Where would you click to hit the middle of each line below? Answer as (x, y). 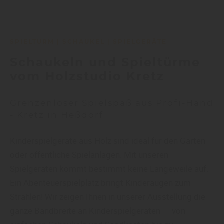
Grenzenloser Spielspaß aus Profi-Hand (112, 103)
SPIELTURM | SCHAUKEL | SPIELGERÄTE (88, 42)
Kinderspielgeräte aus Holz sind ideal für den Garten (108, 141)
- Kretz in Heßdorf (57, 115)
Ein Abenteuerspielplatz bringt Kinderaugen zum (100, 183)
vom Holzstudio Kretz (87, 77)
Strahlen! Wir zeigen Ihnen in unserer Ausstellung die (108, 197)
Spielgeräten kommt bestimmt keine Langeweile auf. (109, 169)
